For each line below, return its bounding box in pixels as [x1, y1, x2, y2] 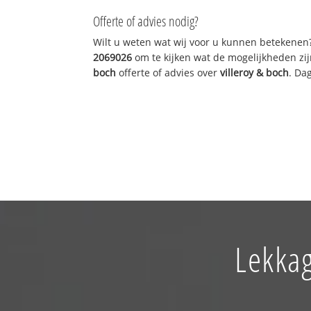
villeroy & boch [220, 65, 289, 79]
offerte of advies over [116, 65, 221, 79]
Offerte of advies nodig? [93, 11, 199, 31]
